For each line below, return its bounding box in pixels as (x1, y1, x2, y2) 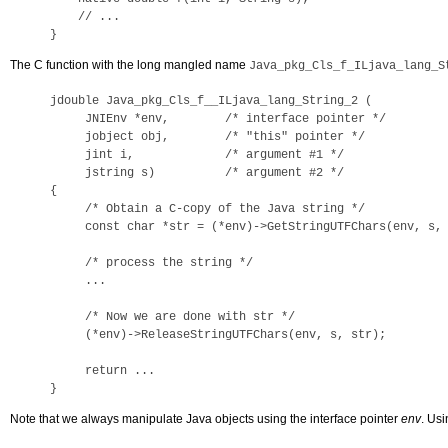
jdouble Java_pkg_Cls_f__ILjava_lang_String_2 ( (50, 94, 372, 108)
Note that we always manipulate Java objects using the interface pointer (10, 412, 401, 426)
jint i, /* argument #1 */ (50, 148, 344, 162)
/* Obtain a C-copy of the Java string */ (50, 202, 365, 216)
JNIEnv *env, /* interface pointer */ (50, 112, 386, 126)
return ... (50, 364, 155, 378)
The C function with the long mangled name (10, 58, 249, 72)
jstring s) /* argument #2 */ (50, 166, 344, 180)
